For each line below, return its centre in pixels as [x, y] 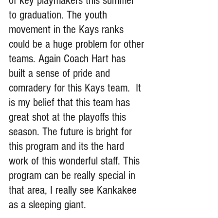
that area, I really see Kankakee [74, 190]
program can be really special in [73, 175]
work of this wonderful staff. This [76, 161]
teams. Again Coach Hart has [69, 58]
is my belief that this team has [71, 102]
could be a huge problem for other [78, 44]
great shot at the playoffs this [69, 117]
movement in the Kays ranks [68, 29]
